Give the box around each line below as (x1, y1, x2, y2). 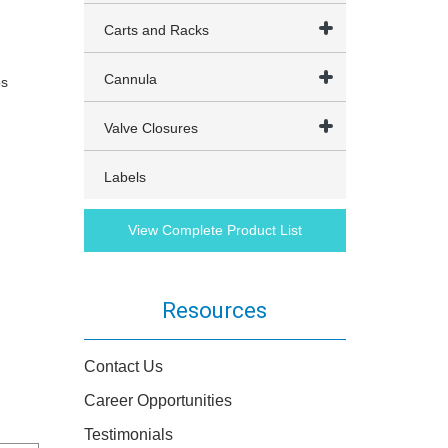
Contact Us (83, 358, 163, 375)
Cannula (103, 71, 157, 87)
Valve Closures (103, 120, 198, 136)
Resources (162, 298, 268, 323)
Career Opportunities (83, 392, 232, 409)
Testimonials (83, 426, 173, 443)
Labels (103, 169, 146, 185)
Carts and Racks (103, 22, 209, 38)
